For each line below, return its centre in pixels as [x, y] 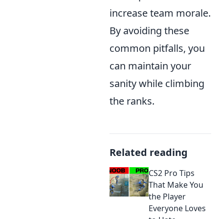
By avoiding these [149, 31]
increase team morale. [160, 13]
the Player [167, 197]
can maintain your [150, 66]
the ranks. [132, 101]
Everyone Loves [177, 208]
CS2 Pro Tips [172, 173]
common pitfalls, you [157, 48]
